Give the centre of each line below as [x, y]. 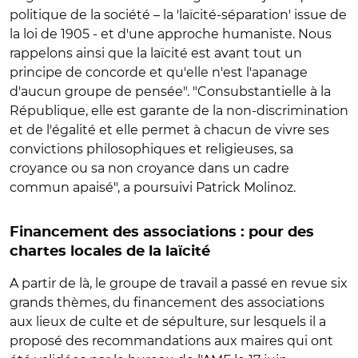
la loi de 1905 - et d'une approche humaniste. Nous [171, 34]
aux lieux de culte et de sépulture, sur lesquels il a [168, 322]
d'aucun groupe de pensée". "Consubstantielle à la [170, 91]
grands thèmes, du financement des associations [167, 302]
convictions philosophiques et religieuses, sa [151, 149]
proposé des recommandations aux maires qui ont [171, 341]
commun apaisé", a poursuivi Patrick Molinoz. [153, 187]
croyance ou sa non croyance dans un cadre [149, 168]
